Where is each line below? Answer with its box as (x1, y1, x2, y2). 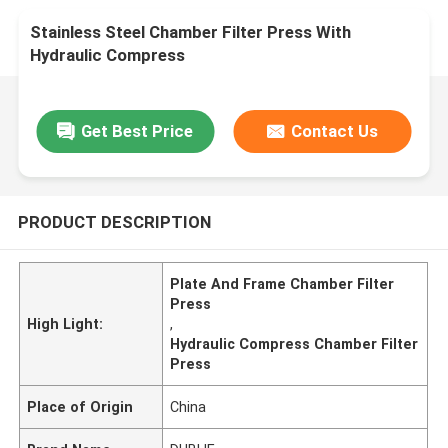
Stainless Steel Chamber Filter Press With (30, 22, 352, 43)
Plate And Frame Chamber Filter (170, 275, 395, 292)
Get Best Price (81, 120, 194, 141)
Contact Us (291, 120, 379, 141)
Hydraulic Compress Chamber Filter (170, 335, 419, 352)
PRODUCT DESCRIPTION (17, 211, 211, 232)
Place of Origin (27, 398, 134, 415)
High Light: (27, 315, 104, 332)
